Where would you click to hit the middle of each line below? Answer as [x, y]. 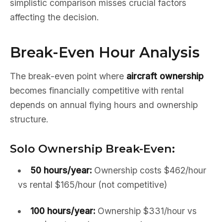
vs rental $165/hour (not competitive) [92, 185]
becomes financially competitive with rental [97, 90]
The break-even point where [68, 76]
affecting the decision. [55, 17]
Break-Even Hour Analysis [105, 52]
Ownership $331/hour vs [146, 211]
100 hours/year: [62, 211]
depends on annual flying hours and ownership [104, 105]
